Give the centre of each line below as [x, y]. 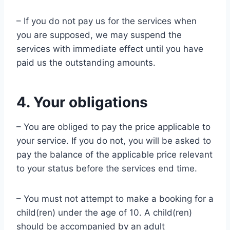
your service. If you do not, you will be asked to [114, 141]
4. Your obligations [82, 102]
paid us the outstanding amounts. [86, 63]
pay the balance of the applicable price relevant [114, 155]
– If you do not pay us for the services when [107, 21]
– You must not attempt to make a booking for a [115, 199]
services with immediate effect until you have [110, 49]
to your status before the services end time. [107, 168]
